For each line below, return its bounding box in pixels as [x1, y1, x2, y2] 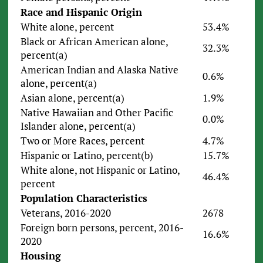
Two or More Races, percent [20, 134, 144, 148]
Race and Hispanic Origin [20, 5, 142, 19]
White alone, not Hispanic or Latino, [20, 163, 180, 177]
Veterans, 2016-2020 [20, 206, 111, 220]
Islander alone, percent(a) [20, 119, 136, 133]
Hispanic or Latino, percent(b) [20, 149, 153, 163]
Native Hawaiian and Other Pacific [20, 106, 173, 120]
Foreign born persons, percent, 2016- [20, 221, 184, 235]
